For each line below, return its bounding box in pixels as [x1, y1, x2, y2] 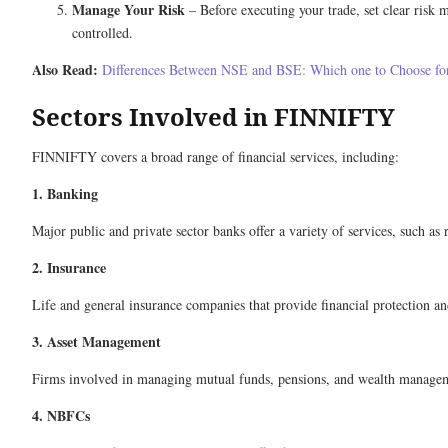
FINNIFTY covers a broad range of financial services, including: [32, 147, 399, 166]
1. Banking [32, 183, 98, 204]
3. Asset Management [32, 331, 161, 352]
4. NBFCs [32, 405, 90, 426]
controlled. [72, 23, 133, 42]
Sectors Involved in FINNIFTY [32, 100, 395, 133]
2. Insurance [32, 257, 106, 278]
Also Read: [32, 59, 98, 80]
